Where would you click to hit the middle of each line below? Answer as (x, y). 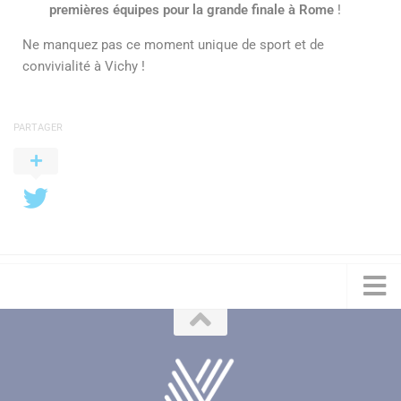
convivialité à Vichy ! (84, 66)
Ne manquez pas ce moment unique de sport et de (173, 44)
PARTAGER (38, 127)
